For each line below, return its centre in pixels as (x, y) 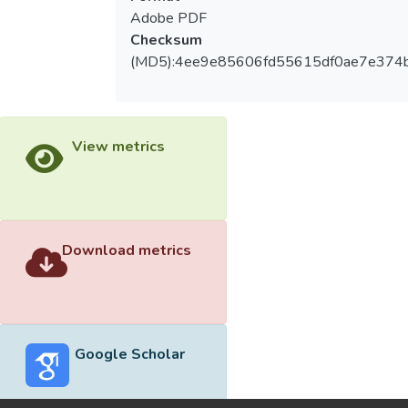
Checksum (166, 41)
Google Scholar (129, 354)
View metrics (118, 147)
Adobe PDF (168, 19)
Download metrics (127, 251)
